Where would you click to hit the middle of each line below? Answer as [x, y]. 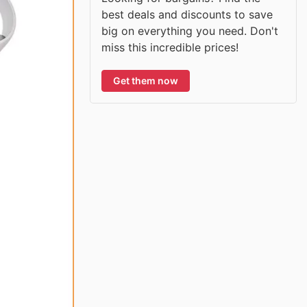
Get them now [146, 80]
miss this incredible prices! [170, 47]
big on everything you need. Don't [190, 30]
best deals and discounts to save [187, 14]
